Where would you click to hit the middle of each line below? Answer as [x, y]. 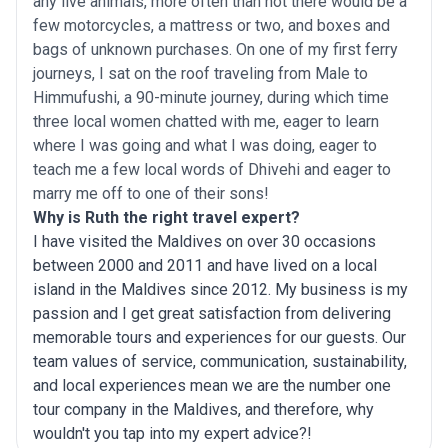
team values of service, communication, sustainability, [220, 361]
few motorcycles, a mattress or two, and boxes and [211, 25]
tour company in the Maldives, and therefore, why [203, 409]
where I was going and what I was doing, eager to [205, 145]
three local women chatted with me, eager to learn [206, 121]
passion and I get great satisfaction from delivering [212, 313]
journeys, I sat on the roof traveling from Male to [200, 73]
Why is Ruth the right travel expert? [166, 217]
